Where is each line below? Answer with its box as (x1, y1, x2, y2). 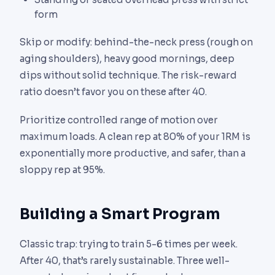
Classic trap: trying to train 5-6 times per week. (20, 238, 238, 250)
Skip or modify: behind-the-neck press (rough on (20, 36, 253, 48)
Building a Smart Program (20, 205, 220, 224)
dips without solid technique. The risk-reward (20, 69, 237, 81)
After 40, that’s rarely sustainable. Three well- (20, 255, 230, 267)
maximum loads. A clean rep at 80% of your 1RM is (20, 131, 250, 143)
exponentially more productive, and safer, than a (20, 147, 246, 160)
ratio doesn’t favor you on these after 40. (20, 85, 207, 98)
